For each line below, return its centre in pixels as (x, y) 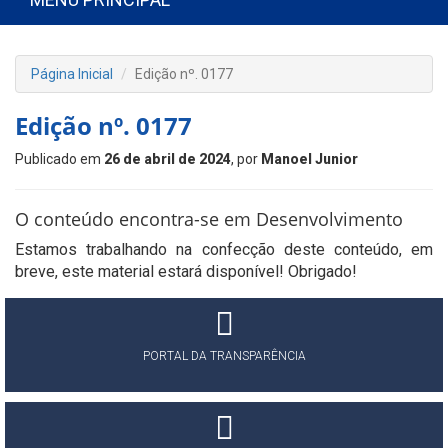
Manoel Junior (309, 159)
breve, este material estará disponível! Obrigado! (186, 271)
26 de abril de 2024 (167, 159)
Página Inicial (72, 74)
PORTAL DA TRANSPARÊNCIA (224, 356)
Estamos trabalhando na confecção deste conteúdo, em (224, 249)
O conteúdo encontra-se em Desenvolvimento (209, 219)
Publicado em (59, 159)
